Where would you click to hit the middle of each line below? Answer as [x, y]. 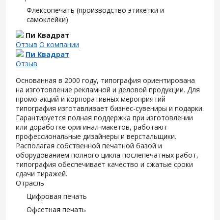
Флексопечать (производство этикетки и [95, 10]
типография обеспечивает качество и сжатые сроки [104, 164]
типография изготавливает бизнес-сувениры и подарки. [110, 108]
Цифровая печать [57, 196]
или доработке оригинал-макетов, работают [92, 127]
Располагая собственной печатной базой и [89, 146]
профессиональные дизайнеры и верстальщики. [96, 136]
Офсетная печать [56, 209]
